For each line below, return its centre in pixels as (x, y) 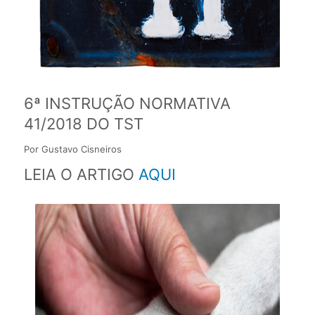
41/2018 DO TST (83, 123)
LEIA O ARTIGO (81, 174)
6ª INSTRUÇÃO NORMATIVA (127, 103)
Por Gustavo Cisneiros (72, 149)
